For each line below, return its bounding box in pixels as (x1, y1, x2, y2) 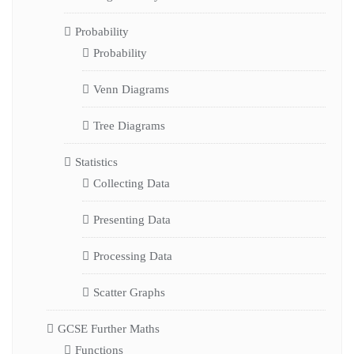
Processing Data (92, 249, 172, 262)
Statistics (75, 155, 118, 168)
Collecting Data (92, 176, 170, 190)
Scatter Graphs (92, 285, 165, 299)
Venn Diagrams (92, 82, 169, 96)
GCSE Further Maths (57, 322, 160, 335)
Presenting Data (92, 213, 171, 226)
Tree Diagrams (92, 119, 165, 132)
